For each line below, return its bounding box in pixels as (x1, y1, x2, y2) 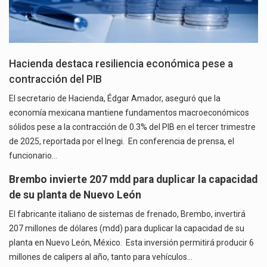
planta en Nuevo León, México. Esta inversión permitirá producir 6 (9, 237, 254, 247)
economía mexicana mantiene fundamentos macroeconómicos (9, 107, 249, 117)
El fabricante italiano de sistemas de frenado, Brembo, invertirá (9, 209, 246, 219)
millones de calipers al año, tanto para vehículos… (9, 252, 193, 262)
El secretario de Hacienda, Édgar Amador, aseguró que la (9, 93, 221, 103)
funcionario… (9, 150, 57, 160)
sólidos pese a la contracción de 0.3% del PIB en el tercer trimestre (9, 122, 256, 132)
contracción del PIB (9, 73, 102, 85)
